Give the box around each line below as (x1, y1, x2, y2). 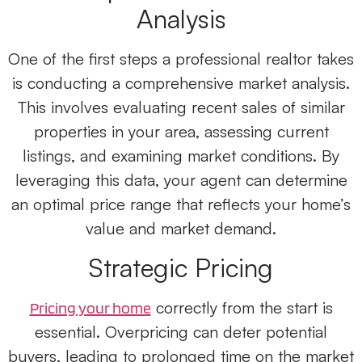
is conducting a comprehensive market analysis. (12, 73, 350, 94)
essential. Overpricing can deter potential (35, 322, 327, 343)
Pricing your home (29, 298, 151, 318)
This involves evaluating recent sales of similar (17, 97, 345, 118)
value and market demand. (86, 218, 276, 239)
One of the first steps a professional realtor (8, 48, 312, 69)
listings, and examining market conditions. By (23, 145, 339, 166)
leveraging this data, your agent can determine (15, 170, 347, 191)
